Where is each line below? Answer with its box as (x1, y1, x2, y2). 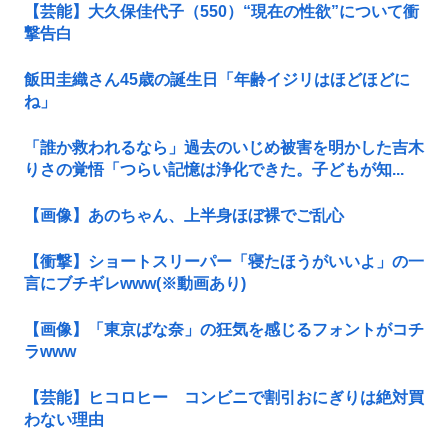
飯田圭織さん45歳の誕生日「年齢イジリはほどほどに (24, 71, 410, 89)
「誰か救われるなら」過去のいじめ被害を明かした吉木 (24, 139, 424, 157)
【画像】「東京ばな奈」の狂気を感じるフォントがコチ (24, 321, 424, 339)
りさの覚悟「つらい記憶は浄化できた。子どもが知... (24, 161, 404, 179)
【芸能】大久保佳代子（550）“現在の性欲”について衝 (24, 3, 419, 21)
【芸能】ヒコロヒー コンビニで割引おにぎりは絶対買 (24, 389, 424, 407)
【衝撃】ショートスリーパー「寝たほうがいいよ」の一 (24, 253, 424, 271)
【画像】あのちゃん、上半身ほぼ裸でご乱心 (24, 207, 344, 225)
